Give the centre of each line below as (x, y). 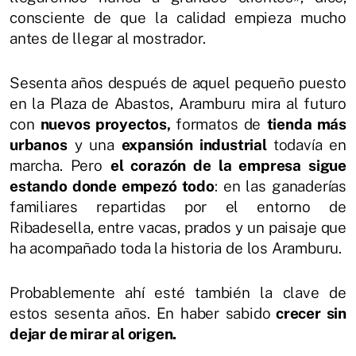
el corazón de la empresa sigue (228, 165)
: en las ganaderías (281, 186)
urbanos (39, 144)
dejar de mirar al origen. (93, 333)
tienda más (306, 124)
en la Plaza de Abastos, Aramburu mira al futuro (178, 103)
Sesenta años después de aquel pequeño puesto (178, 82)
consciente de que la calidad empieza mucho (178, 17)
